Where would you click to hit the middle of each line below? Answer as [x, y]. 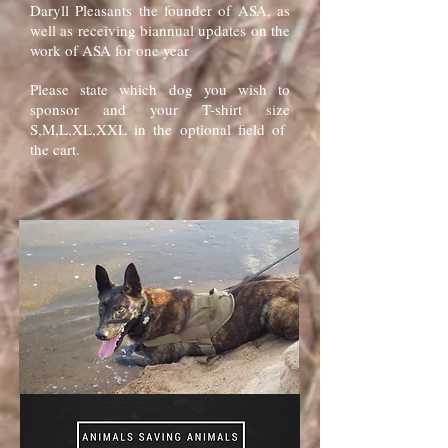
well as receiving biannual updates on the [160, 30]
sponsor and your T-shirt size [160, 109]
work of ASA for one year [109, 50]
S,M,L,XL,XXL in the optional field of [160, 129]
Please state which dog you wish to [160, 89]
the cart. [55, 149]
